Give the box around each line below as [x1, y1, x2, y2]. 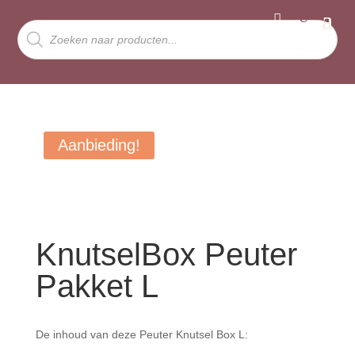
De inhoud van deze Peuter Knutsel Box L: [35, 328, 248, 341]
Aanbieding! [57, 136, 140, 154]
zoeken [17, 29, 54, 42]
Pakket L [35, 269, 158, 303]
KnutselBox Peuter [35, 237, 297, 272]
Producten [17, 18, 69, 31]
